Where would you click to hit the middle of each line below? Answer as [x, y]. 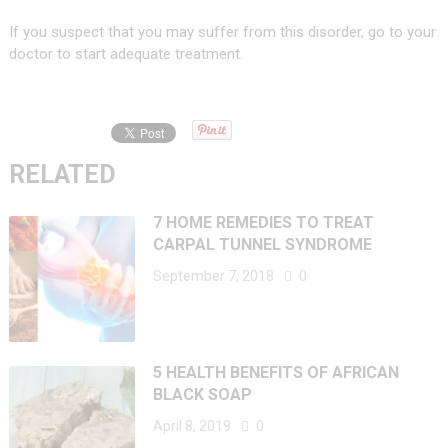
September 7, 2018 [214, 275]
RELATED [62, 174]
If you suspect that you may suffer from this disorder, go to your [222, 32]
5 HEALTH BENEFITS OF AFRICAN [276, 373]
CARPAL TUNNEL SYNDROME [263, 244]
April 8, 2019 [192, 426]
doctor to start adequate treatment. [125, 54]
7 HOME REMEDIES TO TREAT [264, 222]
